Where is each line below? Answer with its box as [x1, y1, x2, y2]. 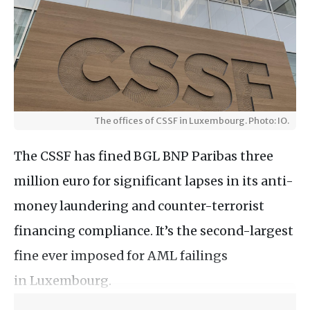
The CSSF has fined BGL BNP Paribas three [14, 147, 273, 164]
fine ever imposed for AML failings [14, 247, 228, 264]
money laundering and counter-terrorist [14, 197, 264, 214]
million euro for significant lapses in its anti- [14, 172, 293, 189]
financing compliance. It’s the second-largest [14, 222, 293, 239]
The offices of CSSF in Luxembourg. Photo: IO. [94, 114, 289, 126]
